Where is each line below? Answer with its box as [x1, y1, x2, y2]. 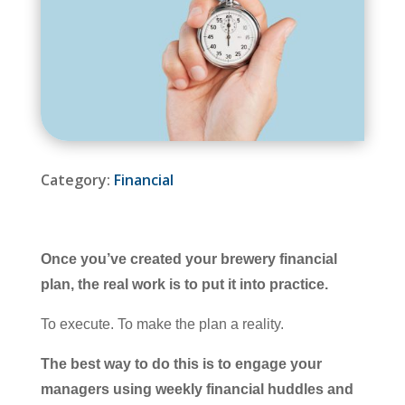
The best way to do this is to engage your [40, 355, 322, 372]
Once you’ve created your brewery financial [40, 250, 337, 267]
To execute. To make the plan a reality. [40, 316, 284, 332]
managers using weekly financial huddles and [40, 381, 353, 397]
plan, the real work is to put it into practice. [40, 276, 328, 292]
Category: [40, 169, 114, 190]
